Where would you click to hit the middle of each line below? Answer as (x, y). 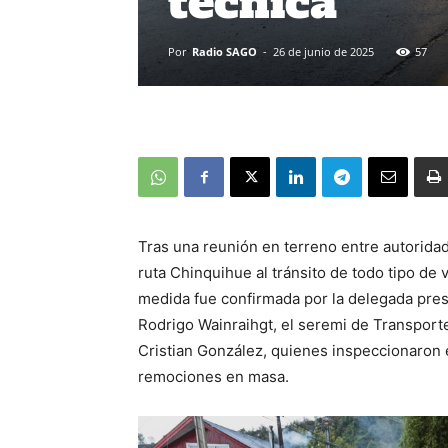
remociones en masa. (213, 376)
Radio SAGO (224, 51)
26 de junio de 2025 (323, 51)
